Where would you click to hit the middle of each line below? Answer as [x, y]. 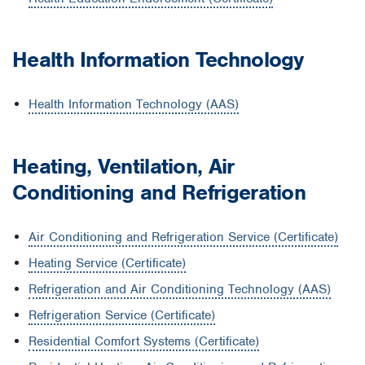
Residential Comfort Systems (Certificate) [144, 342]
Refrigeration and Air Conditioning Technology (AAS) [180, 290]
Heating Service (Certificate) [107, 264]
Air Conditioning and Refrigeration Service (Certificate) [183, 237]
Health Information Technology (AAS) [134, 105]
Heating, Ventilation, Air [123, 166]
